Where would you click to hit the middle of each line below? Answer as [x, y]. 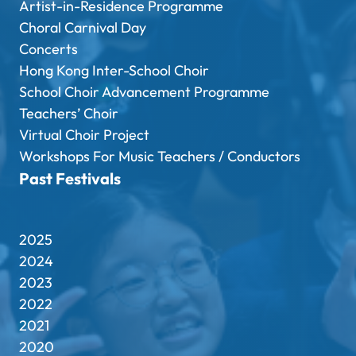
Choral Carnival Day [83, 28]
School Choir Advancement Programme [144, 92]
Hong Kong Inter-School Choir [114, 71]
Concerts [48, 49]
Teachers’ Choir [69, 114]
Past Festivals [70, 179]
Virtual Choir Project [84, 135]
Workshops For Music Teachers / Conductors [160, 157]
